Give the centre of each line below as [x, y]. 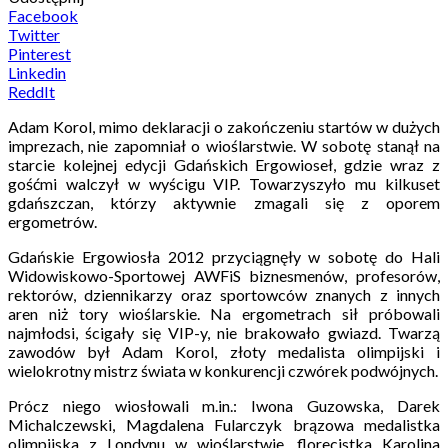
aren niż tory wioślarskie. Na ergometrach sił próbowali [224, 313]
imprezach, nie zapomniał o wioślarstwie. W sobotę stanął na [224, 145]
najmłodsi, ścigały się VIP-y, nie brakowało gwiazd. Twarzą [224, 332]
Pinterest [39, 53]
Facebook [43, 15]
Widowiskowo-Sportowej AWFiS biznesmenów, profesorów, [224, 275]
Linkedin [37, 72]
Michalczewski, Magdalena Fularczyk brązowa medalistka [224, 424]
